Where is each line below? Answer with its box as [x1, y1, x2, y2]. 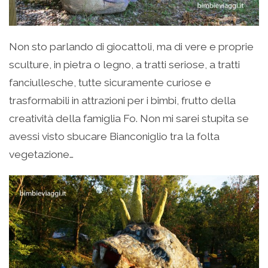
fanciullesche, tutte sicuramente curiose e [9, 77, 211, 89]
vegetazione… [9, 148, 74, 161]
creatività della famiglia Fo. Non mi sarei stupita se [9, 112, 249, 125]
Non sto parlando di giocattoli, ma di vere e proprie [9, 41, 254, 53]
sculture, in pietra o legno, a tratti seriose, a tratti [9, 59, 240, 71]
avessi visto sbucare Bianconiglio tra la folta [9, 130, 220, 143]
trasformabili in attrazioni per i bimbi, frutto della [9, 95, 236, 107]
